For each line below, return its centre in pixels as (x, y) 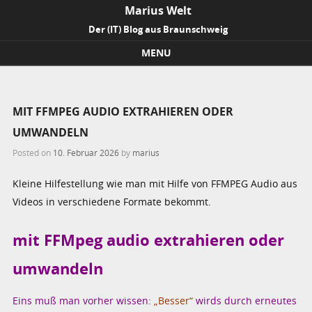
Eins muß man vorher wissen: (84, 300)
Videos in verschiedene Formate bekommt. (112, 201)
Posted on (33, 152)
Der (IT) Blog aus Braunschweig (158, 29)
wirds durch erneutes (245, 300)
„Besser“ (174, 300)
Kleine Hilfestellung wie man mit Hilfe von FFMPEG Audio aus (155, 183)
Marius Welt (158, 10)
